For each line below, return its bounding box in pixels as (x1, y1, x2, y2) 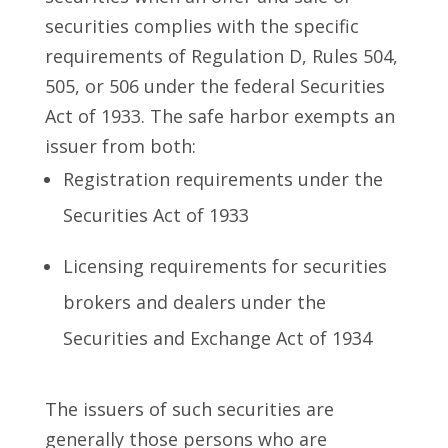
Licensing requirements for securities (62, 254, 387, 279)
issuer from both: (44, 134, 196, 159)
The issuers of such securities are (44, 397, 334, 422)
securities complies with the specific (44, 14, 359, 39)
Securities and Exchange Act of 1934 (62, 326, 372, 351)
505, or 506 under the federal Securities (44, 74, 385, 99)
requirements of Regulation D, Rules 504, (44, 44, 398, 69)
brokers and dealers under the (62, 290, 326, 315)
